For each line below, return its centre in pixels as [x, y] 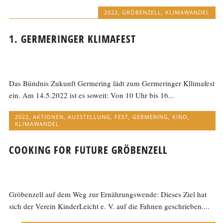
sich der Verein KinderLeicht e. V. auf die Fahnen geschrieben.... [110, 206]
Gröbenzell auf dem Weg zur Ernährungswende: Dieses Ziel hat [108, 194]
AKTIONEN [49, 116]
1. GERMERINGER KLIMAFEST [73, 39]
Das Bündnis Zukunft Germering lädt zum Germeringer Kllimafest [112, 83]
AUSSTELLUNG [89, 116]
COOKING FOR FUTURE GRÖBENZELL [88, 150]
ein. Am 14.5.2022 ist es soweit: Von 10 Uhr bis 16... [92, 95]
